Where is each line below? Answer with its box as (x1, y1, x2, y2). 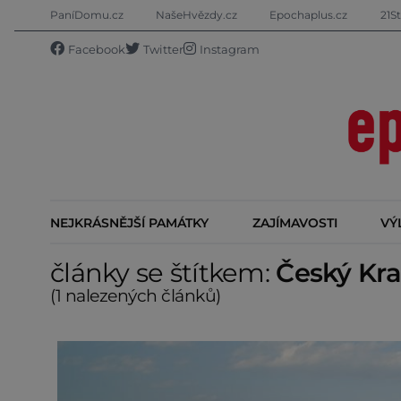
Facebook (68, 43, 125, 56)
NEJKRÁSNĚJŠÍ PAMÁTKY (50, 214, 209, 231)
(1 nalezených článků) (50, 284, 221, 306)
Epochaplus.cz (269, 8, 348, 21)
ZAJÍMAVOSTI (252, 214, 337, 231)
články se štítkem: (50, 256, 277, 288)
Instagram (200, 43, 260, 56)
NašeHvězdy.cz (156, 8, 238, 21)
